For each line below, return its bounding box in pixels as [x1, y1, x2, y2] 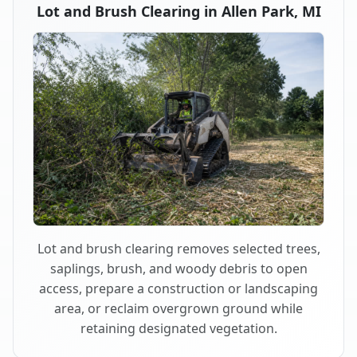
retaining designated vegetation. [80, 320, 277, 338]
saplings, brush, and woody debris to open [49, 260, 308, 278]
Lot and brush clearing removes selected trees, [37, 240, 320, 258]
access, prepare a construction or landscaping [39, 280, 318, 298]
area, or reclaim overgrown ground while [54, 300, 303, 318]
